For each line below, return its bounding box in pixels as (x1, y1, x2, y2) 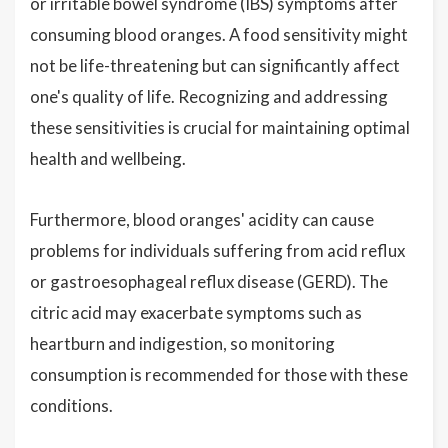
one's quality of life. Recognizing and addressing (30, 86, 388, 107)
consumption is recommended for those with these (30, 364, 408, 385)
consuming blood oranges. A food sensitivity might (30, 24, 408, 45)
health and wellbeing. (30, 148, 186, 169)
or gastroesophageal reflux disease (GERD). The (30, 271, 388, 292)
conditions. (30, 395, 113, 416)
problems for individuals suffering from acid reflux (30, 240, 405, 261)
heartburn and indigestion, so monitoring (30, 333, 335, 354)
